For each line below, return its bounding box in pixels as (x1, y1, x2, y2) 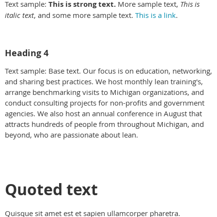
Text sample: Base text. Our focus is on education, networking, (5, 65, 212, 76)
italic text (5, 10, 34, 20)
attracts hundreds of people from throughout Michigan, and (5, 119, 204, 129)
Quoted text (5, 178, 98, 200)
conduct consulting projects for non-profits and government (5, 97, 204, 108)
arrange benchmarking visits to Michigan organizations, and (5, 87, 204, 97)
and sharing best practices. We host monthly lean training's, (5, 76, 203, 86)
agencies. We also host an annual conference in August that (5, 108, 202, 118)
